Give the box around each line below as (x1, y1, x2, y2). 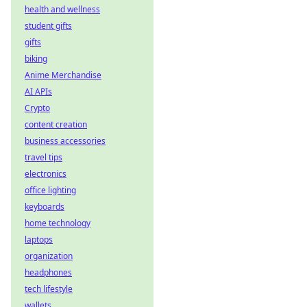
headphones (25, 267, 72, 278)
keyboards (25, 201, 64, 212)
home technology (25, 217, 90, 229)
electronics (25, 168, 66, 180)
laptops (25, 234, 53, 245)
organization (25, 250, 73, 262)
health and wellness (25, 3, 100, 15)
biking (25, 53, 47, 64)
